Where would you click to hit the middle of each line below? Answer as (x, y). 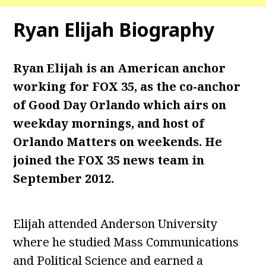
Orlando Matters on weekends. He (118, 142)
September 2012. (64, 178)
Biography (167, 29)
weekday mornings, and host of (109, 123)
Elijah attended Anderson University (115, 224)
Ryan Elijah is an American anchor (120, 68)
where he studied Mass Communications (126, 242)
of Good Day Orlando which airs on (120, 105)
